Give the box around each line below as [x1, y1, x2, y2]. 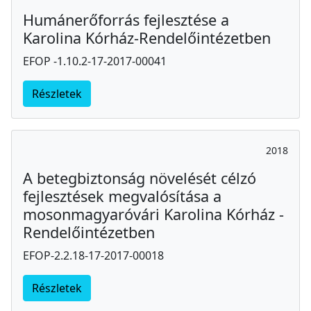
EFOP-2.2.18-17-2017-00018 [23, 247, 164, 263]
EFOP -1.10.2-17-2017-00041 [23, 53, 167, 69]
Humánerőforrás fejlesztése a [23, 9, 229, 30]
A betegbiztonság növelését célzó [23, 167, 256, 188]
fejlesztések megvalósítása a [23, 185, 221, 206]
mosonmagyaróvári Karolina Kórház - [23, 203, 284, 224]
